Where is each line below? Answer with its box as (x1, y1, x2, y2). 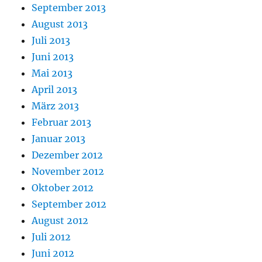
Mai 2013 (32, 67, 73, 80)
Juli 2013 (32, 35, 71, 47)
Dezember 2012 (32, 149, 104, 161)
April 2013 (32, 84, 78, 96)
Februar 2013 (32, 116, 92, 129)
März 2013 (32, 100, 80, 112)
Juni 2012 (32, 247, 75, 260)
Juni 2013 (32, 51, 74, 63)
